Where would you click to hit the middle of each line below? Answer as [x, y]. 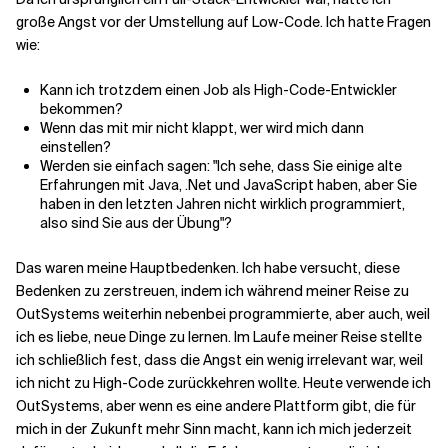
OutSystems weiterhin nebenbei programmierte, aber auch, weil [223, 314]
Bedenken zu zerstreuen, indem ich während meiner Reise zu [212, 291]
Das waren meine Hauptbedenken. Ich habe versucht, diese [208, 268]
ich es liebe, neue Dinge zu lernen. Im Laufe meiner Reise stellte [219, 337]
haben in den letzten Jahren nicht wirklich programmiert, [222, 204]
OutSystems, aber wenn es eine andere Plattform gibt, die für [216, 406]
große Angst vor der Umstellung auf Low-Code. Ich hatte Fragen [223, 22]
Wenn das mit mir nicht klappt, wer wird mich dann [202, 128]
